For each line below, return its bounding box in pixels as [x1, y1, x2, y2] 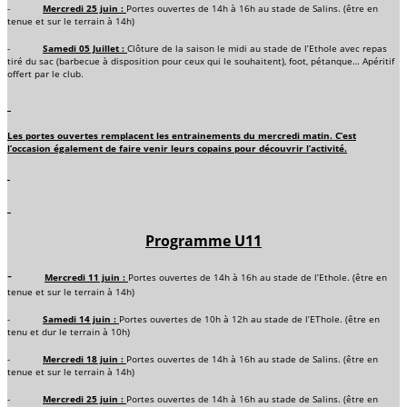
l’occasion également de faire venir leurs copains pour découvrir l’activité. [7, 142, 347, 155]
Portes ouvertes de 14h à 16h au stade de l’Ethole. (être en [128, 271, 387, 284]
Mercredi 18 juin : [43, 352, 126, 366]
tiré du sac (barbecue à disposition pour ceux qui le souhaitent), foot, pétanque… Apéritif [7, 55, 394, 68]
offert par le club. [7, 67, 84, 81]
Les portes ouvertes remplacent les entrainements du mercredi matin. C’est [7, 129, 356, 143]
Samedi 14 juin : [43, 313, 119, 326]
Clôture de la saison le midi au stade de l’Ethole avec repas [127, 42, 387, 55]
